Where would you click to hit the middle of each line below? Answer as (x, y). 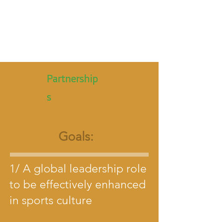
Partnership (72, 79)
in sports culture (51, 200)
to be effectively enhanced (78, 185)
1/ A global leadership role (78, 169)
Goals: (76, 136)
